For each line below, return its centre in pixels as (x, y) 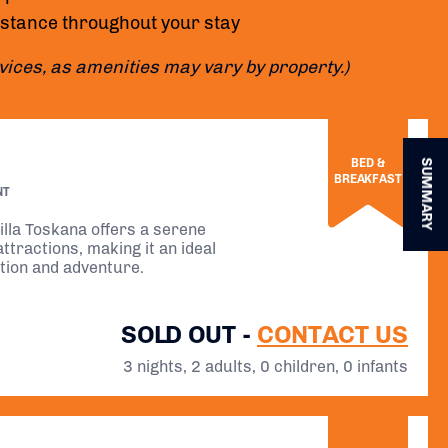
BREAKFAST (368, 178)
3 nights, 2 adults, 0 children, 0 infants (265, 366)
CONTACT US (332, 334)
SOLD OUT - (189, 334)
